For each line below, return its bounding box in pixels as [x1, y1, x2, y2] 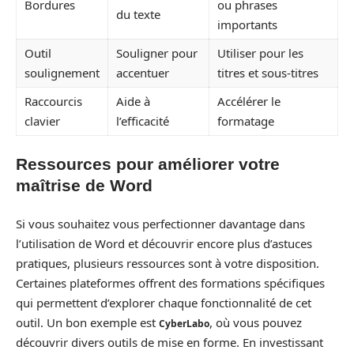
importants [217, 16, 277, 32]
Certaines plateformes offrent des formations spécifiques [16, 274, 325, 291]
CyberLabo [159, 316, 209, 330]
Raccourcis [24, 92, 82, 109]
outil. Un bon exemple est [16, 314, 159, 330]
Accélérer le [217, 92, 281, 109]
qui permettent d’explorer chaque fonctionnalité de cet [16, 294, 311, 311]
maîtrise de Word [16, 176, 153, 194]
